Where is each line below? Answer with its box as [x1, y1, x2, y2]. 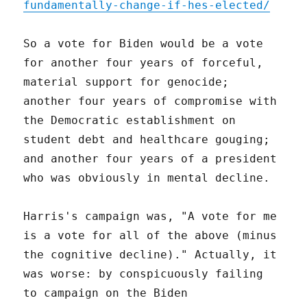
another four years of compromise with [23, 94, 278, 108]
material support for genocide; [23, 75, 230, 88]
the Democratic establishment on [23, 113, 236, 127]
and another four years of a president [23, 151, 278, 165]
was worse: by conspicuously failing [23, 267, 264, 280]
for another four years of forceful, [23, 56, 264, 69]
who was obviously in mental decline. [23, 171, 271, 184]
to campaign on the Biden [23, 286, 188, 299]
